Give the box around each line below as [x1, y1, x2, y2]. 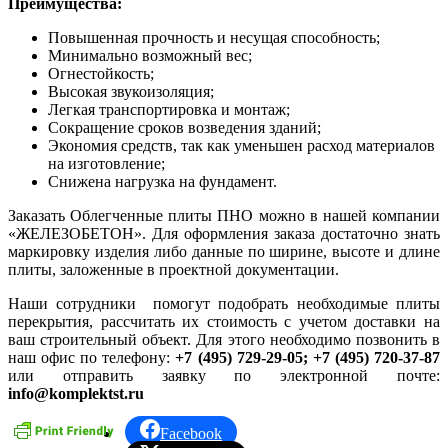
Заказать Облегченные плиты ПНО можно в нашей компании [8, 207, 440, 225]
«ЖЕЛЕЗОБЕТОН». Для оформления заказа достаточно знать [8, 225, 440, 243]
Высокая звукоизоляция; [48, 83, 214, 101]
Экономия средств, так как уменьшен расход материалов [48, 137, 435, 155]
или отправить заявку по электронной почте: [8, 367, 440, 385]
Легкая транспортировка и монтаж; [48, 101, 290, 119]
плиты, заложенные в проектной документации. [8, 261, 339, 279]
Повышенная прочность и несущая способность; [48, 29, 380, 47]
